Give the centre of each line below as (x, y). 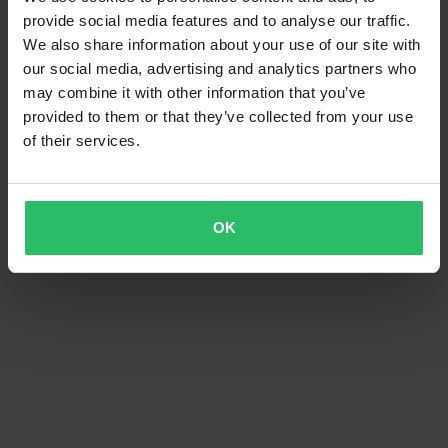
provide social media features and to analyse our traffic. (217, 20)
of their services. (81, 140)
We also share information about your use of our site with (222, 44)
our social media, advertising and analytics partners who (219, 68)
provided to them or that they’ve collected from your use (218, 116)
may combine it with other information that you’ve (194, 92)
